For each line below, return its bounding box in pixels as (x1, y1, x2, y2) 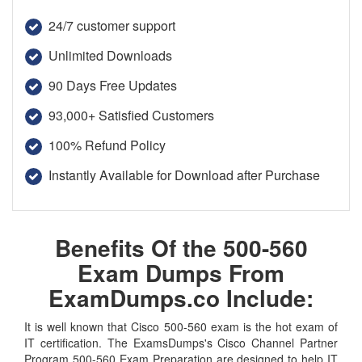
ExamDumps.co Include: (48, 280, 314, 314)
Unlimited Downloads (48, 45, 172, 65)
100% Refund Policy (48, 135, 166, 154)
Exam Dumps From (78, 255, 284, 289)
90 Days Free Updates (48, 75, 177, 95)
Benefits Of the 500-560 (54, 230, 308, 264)
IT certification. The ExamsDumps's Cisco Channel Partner (24, 334, 338, 351)
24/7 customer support (48, 15, 175, 35)
